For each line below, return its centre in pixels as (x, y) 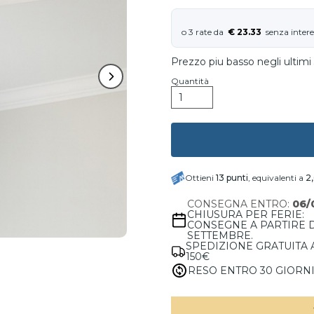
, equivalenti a (277, 178)
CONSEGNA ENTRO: (240, 204)
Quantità (190, 81)
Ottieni (200, 178)
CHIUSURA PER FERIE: (246, 214)
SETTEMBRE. (220, 235)
